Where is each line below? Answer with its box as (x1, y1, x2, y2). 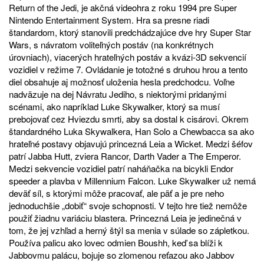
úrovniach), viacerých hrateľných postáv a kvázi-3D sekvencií (9, 50, 246, 63)
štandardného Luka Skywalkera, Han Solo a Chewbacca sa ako (9, 124, 254, 137)
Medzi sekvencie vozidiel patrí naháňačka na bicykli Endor (9, 161, 233, 174)
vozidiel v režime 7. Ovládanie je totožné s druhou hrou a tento (9, 62, 247, 75)
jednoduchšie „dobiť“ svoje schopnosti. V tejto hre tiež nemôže (9, 199, 247, 212)
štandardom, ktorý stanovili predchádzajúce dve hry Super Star (9, 25, 251, 38)
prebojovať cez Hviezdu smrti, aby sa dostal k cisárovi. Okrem (9, 112, 249, 125)
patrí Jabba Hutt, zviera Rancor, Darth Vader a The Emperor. (9, 149, 241, 162)
